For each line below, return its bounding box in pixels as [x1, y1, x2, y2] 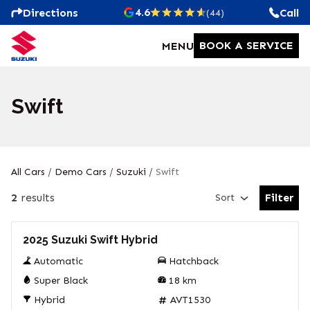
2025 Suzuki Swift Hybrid [23, 233, 158, 246]
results [21, 191, 55, 204]
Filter [265, 191, 293, 204]
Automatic [34, 255, 83, 267]
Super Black [34, 275, 88, 286]
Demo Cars [55, 166, 107, 178]
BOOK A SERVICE [199, 39, 293, 52]
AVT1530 [170, 294, 210, 306]
